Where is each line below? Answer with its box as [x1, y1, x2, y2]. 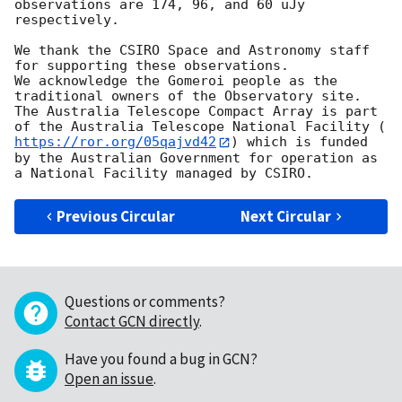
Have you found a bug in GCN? [65, 348, 258, 369]
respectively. [14, 12, 119, 29]
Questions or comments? [65, 291, 225, 311]
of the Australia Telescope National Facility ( [14, 118, 386, 135]
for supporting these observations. [14, 57, 289, 74]
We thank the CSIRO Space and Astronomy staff [14, 42, 370, 59]
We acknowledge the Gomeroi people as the [14, 73, 337, 90]
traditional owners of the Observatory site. [14, 88, 362, 105]
